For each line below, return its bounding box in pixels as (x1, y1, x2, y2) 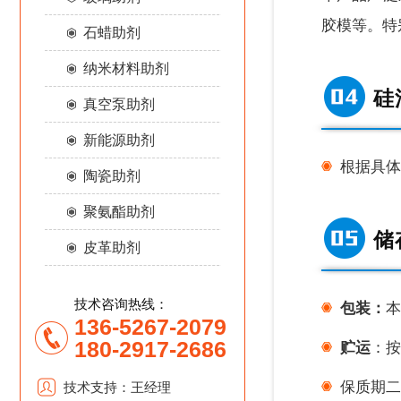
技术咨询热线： (74, 296, 168, 311)
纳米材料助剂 (82, 61, 169, 76)
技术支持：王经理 (64, 380, 171, 395)
